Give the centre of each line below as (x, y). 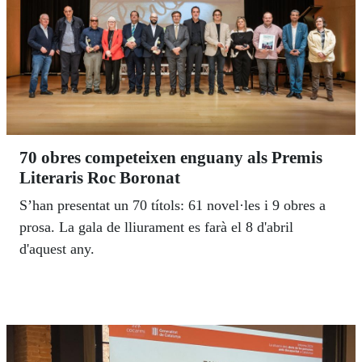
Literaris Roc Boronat (100, 178)
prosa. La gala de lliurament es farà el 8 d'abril (156, 227)
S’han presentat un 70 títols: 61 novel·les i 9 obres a (173, 206)
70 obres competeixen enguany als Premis (171, 158)
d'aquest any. (57, 249)
